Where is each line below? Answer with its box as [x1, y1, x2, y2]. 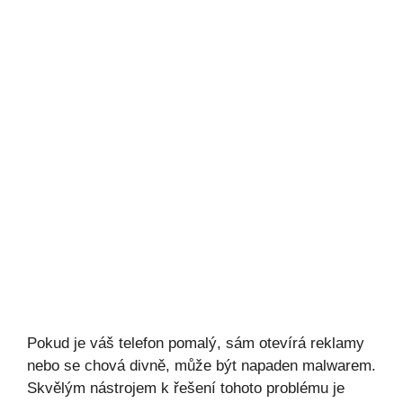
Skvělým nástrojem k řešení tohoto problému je [27, 380, 345, 397]
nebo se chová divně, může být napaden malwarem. [27, 357, 376, 374]
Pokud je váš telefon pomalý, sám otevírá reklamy [27, 335, 364, 352]
